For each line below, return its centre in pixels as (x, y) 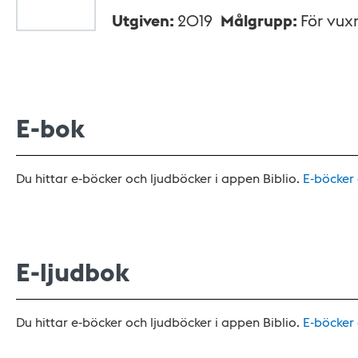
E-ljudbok (73, 272)
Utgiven (141, 20)
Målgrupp (257, 20)
